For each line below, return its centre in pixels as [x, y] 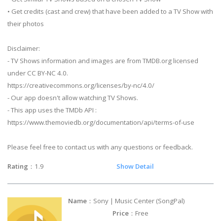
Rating [18, 166]
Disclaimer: [24, 48]
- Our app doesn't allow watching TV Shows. [73, 97]
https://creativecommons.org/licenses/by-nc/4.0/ [81, 85]
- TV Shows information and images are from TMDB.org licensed [103, 60]
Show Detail [135, 166]
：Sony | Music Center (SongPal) [149, 201]
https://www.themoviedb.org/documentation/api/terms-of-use [101, 122]
